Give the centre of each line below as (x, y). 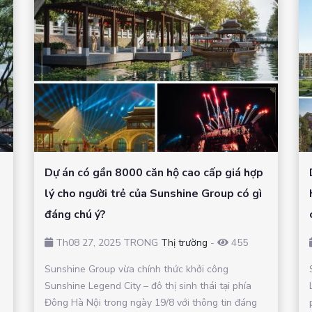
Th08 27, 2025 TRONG (107, 242)
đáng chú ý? (75, 214)
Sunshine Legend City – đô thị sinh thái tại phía (148, 286)
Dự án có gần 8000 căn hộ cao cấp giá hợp (154, 172)
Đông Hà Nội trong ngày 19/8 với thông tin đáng (151, 302)
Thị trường (184, 242)
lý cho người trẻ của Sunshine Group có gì (153, 193)
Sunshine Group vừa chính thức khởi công (136, 269)
